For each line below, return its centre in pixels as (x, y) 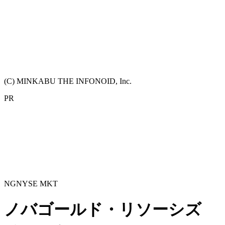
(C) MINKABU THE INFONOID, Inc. (68, 81)
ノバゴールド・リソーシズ (103, 210)
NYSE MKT (37, 183)
